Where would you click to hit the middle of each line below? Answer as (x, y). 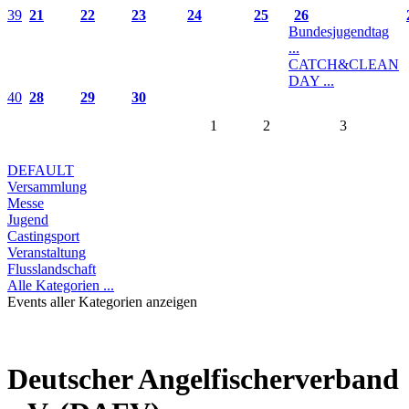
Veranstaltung (47, 252)
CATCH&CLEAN (344, 64)
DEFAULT (41, 170)
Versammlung (47, 186)
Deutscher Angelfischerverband (203, 379)
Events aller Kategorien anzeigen (102, 301)
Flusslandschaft (52, 268)
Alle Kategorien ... (61, 285)
